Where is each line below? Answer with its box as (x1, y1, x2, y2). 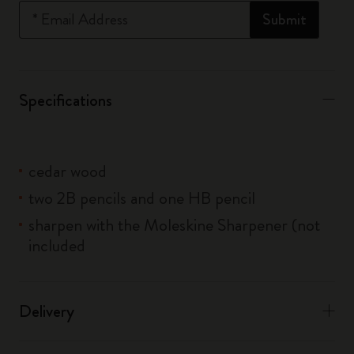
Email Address (41, 7, 128, 31)
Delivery (19, 299, 74, 324)
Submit (262, 8, 307, 32)
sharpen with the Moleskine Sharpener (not (28, 213, 320, 238)
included (28, 233, 85, 258)
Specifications (19, 88, 112, 113)
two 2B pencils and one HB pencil (28, 186, 255, 211)
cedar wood (28, 159, 107, 184)
